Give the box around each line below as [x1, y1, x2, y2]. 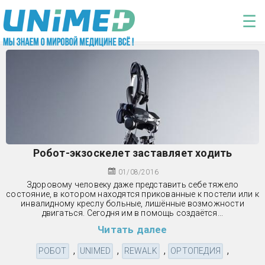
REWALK [124, 245, 157, 256]
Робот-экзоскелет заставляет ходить [33, 146, 232, 159]
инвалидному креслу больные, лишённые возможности [21, 198, 244, 208]
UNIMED [80, 245, 111, 256]
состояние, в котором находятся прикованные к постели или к [6, 189, 259, 199]
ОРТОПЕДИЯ [170, 245, 221, 256]
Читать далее [98, 223, 167, 235]
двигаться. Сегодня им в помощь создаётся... [41, 208, 224, 218]
